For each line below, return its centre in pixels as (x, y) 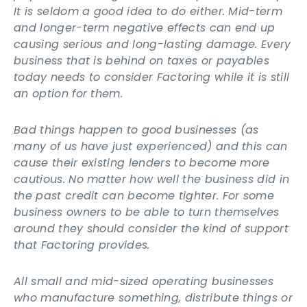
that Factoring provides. (82, 245)
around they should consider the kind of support (151, 229)
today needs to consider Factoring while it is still (152, 77)
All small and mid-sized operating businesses (144, 282)
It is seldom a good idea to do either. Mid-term (148, 12)
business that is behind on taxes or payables (142, 61)
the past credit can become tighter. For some (144, 196)
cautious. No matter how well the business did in (152, 180)
